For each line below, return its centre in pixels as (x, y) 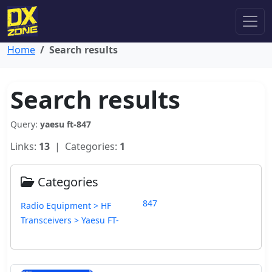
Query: (25, 124)
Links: (25, 146)
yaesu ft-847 (66, 124)
